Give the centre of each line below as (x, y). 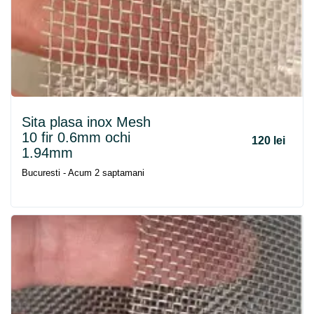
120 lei (268, 141)
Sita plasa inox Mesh (86, 122)
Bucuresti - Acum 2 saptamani (83, 173)
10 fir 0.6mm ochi (76, 137)
